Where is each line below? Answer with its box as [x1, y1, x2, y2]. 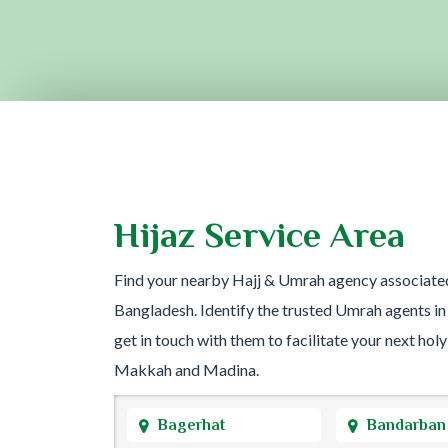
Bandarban [366, 415, 446, 434]
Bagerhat [157, 415, 225, 434]
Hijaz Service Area [114, 214, 405, 255]
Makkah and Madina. [114, 359, 259, 379]
